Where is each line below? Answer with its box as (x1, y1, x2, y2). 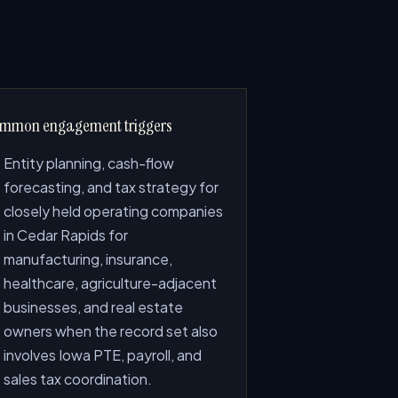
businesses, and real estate (4, 298, 184, 316)
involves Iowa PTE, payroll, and (4, 346, 203, 364)
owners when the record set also (4, 322, 219, 340)
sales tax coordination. (4, 370, 153, 388)
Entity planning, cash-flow (4, 154, 175, 172)
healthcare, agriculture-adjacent (4, 274, 218, 292)
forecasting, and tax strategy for (4, 178, 219, 196)
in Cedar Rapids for (4, 226, 129, 244)
